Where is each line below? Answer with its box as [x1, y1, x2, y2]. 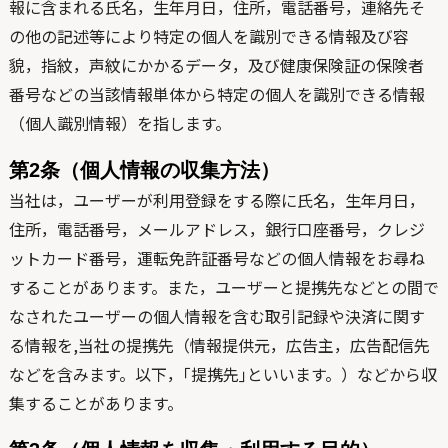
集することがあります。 [8, 391, 183, 415]
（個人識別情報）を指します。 [8, 111, 231, 135]
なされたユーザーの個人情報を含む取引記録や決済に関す [8, 304, 425, 328]
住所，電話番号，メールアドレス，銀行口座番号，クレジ [8, 217, 425, 241]
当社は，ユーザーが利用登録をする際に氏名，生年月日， [8, 188, 425, 212]
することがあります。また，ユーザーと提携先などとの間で [8, 275, 439, 299]
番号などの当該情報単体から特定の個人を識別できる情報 [8, 82, 425, 106]
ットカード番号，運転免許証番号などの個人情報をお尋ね [8, 246, 425, 270]
